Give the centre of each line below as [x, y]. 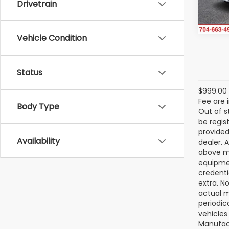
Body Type [38, 107]
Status [30, 72]
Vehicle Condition [52, 38]
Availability [38, 141]
